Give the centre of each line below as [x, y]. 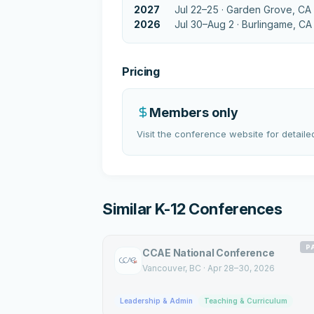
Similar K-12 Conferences [192, 209]
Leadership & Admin [156, 300]
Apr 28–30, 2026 [241, 268]
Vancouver [164, 268]
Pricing [141, 71]
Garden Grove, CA [269, 9]
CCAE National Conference [209, 252]
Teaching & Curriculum [246, 300]
